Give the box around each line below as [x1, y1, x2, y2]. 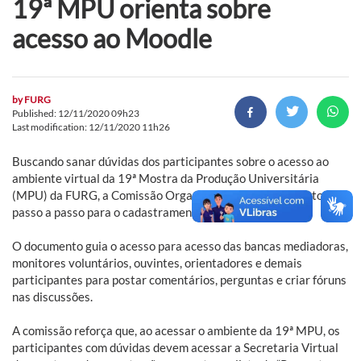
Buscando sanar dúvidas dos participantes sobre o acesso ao [12, 153, 329, 168]
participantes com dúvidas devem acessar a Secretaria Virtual [12, 339, 338, 355]
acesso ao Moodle [12, 22, 212, 54]
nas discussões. [12, 288, 93, 304]
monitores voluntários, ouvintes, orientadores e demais [12, 255, 302, 270]
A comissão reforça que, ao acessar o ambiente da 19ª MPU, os [12, 322, 340, 338]
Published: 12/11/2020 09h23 [12, 106, 139, 119]
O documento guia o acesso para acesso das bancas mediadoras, [12, 238, 348, 253]
